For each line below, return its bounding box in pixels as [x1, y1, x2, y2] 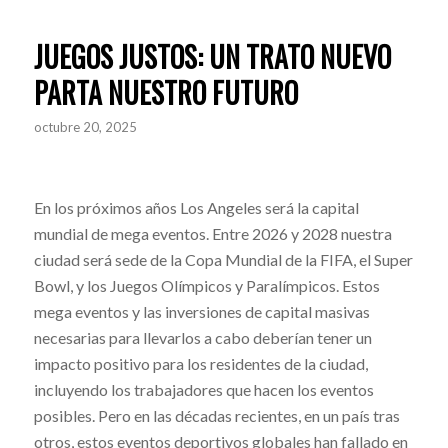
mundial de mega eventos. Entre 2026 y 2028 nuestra [33, 224, 392, 244]
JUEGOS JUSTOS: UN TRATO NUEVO [33, 35, 391, 77]
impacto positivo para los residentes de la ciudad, [33, 354, 368, 374]
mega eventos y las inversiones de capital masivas [33, 302, 370, 322]
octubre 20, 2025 [33, 118, 137, 135]
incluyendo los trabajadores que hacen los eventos [33, 380, 374, 400]
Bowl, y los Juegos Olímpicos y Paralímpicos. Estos [33, 276, 380, 296]
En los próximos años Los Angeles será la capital [33, 198, 359, 218]
